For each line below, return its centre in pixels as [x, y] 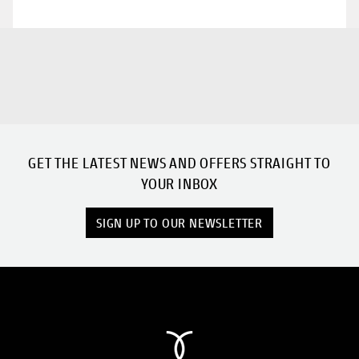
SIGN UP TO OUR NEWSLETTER [179, 223]
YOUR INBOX [179, 184]
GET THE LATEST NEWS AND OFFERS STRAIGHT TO [179, 163]
